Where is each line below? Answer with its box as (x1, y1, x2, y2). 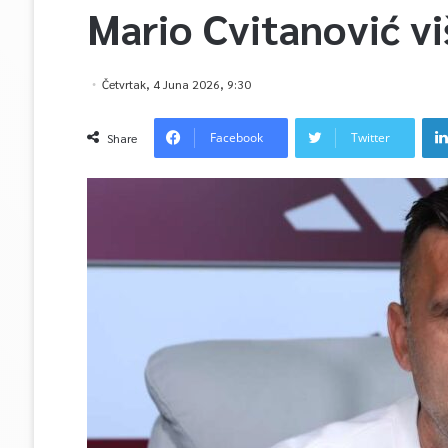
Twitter (350, 129, 390, 146)
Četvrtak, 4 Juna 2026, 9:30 (101, 76, 251, 92)
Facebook (209, 129, 263, 146)
